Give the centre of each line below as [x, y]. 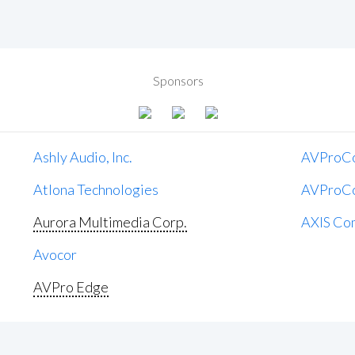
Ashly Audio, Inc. [83, 157]
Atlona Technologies [96, 189]
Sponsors [179, 80]
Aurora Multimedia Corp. [111, 221]
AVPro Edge [71, 286]
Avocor [55, 254]
